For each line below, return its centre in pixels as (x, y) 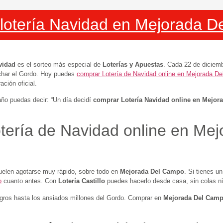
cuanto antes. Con (30, 181)
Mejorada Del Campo (152, 172)
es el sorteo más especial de (59, 64)
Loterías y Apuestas (133, 64)
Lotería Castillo (82, 181)
